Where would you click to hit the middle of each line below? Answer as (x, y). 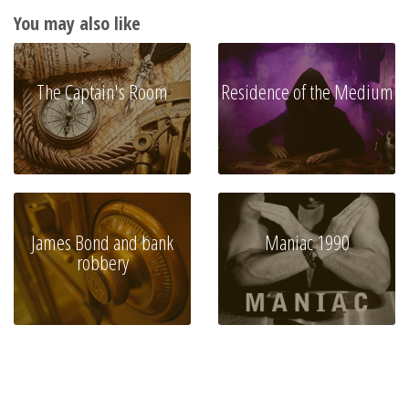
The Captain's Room (102, 92)
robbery (102, 262)
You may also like (77, 23)
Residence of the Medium (307, 92)
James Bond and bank (102, 242)
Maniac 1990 (307, 242)
